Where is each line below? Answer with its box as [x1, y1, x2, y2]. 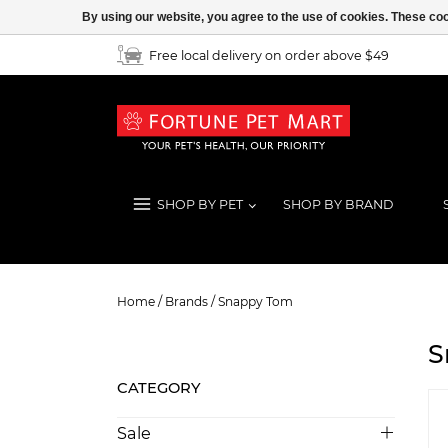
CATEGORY [117, 379, 201, 397]
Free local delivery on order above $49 [149, 47, 390, 63]
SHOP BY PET [157, 196, 243, 212]
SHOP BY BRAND [283, 196, 393, 212]
